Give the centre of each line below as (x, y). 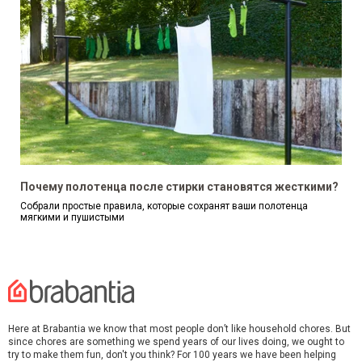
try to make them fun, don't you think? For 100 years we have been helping (172, 354)
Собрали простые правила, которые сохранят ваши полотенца (164, 206)
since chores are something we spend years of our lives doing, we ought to (176, 341)
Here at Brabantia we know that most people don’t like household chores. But (179, 328)
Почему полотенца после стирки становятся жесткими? (179, 186)
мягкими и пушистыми (72, 217)
